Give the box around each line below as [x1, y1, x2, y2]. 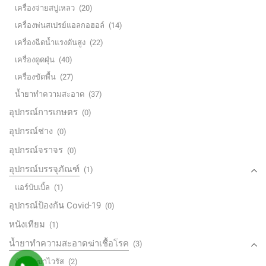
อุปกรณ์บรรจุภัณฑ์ [9, 164, 80, 175]
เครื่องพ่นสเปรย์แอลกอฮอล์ [15, 21, 104, 30]
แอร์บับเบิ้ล [15, 183, 50, 192]
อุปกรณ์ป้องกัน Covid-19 [9, 200, 101, 211]
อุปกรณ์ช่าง [9, 126, 53, 137]
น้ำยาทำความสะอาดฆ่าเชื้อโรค [9, 238, 129, 249]
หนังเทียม [9, 219, 45, 230]
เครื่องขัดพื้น [15, 72, 56, 82]
